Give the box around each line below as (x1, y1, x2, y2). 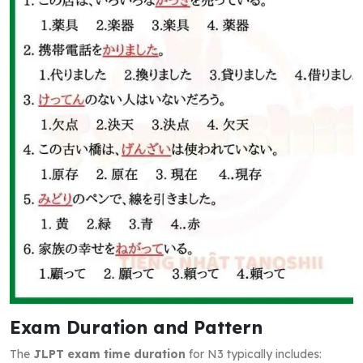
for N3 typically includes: (186, 346, 322, 361)
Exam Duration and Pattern (10, 315, 263, 338)
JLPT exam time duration (33, 346, 186, 361)
